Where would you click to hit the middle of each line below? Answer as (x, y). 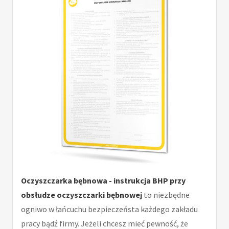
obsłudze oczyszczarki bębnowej (82, 195)
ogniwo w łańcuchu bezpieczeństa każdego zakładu (109, 209)
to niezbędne (166, 195)
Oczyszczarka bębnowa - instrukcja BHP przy (103, 181)
